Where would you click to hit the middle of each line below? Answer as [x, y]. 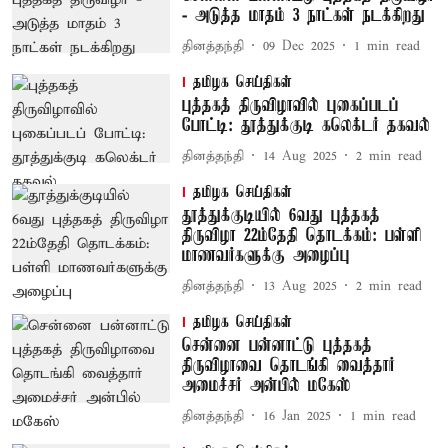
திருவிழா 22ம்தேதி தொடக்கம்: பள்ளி [301, 236]
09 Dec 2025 [298, 46]
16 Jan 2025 [296, 416]
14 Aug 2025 [299, 156]
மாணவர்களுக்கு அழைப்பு [265, 256]
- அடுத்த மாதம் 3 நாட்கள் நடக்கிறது [303, 16]
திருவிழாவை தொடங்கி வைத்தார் [288, 366]
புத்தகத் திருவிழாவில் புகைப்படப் [290, 106]
